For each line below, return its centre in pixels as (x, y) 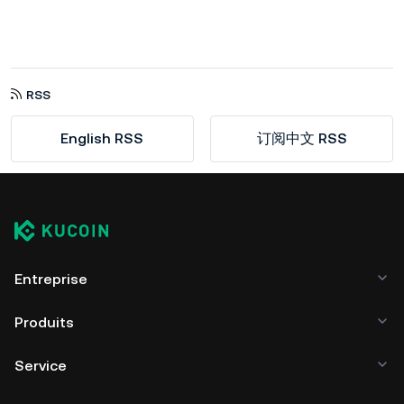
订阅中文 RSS (302, 138)
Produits (44, 322)
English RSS (102, 138)
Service (41, 365)
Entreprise (51, 279)
